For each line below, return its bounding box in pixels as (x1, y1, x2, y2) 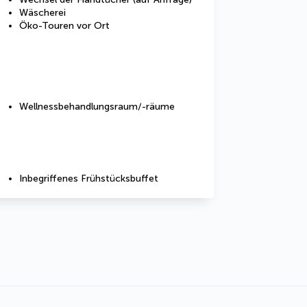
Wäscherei (19, 7, 66, 19)
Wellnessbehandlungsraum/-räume (19, 101, 175, 112)
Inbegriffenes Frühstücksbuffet (19, 173, 158, 184)
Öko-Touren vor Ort (19, 20, 110, 32)
